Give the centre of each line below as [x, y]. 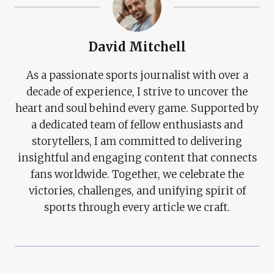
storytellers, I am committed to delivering [137, 141]
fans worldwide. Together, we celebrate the [137, 174]
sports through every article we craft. [137, 207]
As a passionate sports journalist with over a [137, 75]
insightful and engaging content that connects [137, 157]
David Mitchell [137, 47]
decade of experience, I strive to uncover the [137, 91]
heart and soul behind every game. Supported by [137, 108]
